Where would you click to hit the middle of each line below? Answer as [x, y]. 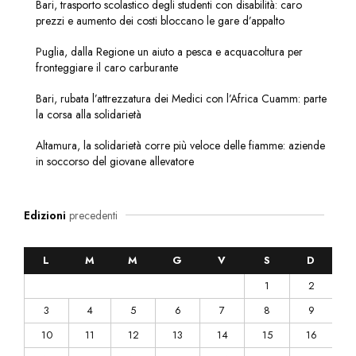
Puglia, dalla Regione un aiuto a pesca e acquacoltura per [169, 51]
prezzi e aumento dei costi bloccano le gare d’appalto [160, 20]
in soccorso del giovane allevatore [115, 161]
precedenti [92, 215]
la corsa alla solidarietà [89, 114]
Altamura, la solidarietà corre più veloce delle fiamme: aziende [180, 145]
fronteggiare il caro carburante [107, 67]
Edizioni [45, 215]
